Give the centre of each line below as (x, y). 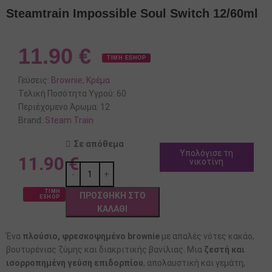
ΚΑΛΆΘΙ (113, 209)
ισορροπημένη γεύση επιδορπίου (75, 263)
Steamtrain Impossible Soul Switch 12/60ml (132, 14)
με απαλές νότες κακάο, (207, 236)
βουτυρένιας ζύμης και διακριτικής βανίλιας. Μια (105, 250)
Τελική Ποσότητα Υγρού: (66, 94)
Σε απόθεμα (98, 144)
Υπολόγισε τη (207, 153)
